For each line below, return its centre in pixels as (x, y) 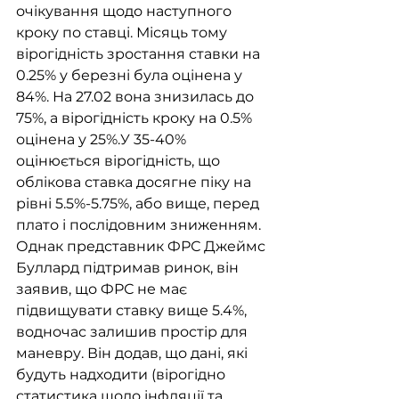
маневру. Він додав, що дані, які (134, 354)
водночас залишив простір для (134, 332)
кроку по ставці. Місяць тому (123, 33)
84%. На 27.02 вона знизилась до (137, 97)
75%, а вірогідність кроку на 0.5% (136, 118)
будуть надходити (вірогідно (122, 375)
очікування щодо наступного (126, 12)
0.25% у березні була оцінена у (131, 76)
